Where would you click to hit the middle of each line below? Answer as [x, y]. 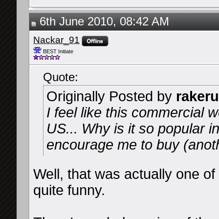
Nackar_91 [56, 40]
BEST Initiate [57, 52]
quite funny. [69, 190]
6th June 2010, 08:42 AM [103, 22]
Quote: [61, 77]
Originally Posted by [111, 96]
